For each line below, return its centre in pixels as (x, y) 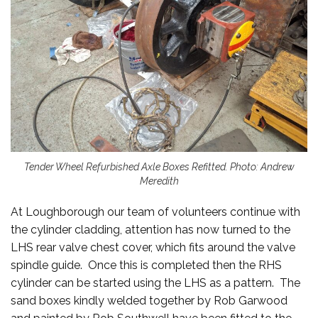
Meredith (159, 181)
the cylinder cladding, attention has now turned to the (150, 230)
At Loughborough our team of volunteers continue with (155, 212)
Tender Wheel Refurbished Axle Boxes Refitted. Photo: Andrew (159, 167)
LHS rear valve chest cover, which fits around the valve (153, 248)
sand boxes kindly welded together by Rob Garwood (149, 301)
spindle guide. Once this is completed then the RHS (146, 265)
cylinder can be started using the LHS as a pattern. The (155, 283)
